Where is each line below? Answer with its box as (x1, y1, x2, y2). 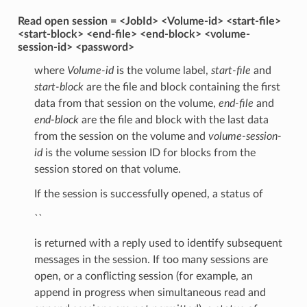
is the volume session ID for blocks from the (42, 147, 256, 158)
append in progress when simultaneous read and (34, 286, 266, 298)
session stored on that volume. (34, 163, 181, 175)
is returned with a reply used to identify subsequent (34, 237, 282, 249)
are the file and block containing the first (83, 81, 280, 93)
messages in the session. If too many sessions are (34, 254, 268, 265)
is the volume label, (113, 64, 211, 76)
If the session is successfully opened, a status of (34, 188, 263, 199)
